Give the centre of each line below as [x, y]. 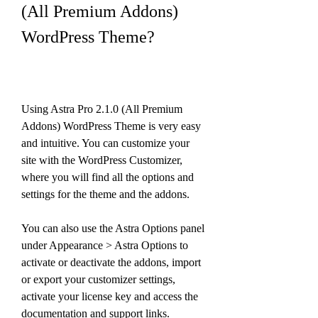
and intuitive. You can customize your [105, 143]
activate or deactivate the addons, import [111, 262]
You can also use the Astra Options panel [113, 228]
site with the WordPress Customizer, [102, 160]
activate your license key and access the [110, 296]
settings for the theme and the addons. [105, 194]
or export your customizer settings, [98, 279]
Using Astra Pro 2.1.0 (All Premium [102, 109]
